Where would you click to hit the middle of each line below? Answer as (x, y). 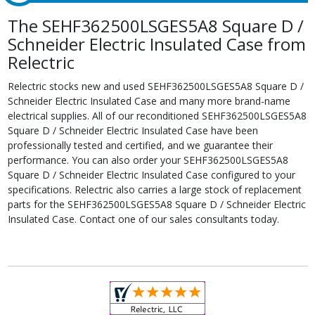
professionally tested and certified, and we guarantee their (140, 145)
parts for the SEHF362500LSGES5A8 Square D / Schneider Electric (156, 204)
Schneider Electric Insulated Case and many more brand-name (149, 101)
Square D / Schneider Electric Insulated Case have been (133, 130)
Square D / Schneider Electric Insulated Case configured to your (151, 174)
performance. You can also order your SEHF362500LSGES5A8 (148, 160)
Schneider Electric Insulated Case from (156, 44)
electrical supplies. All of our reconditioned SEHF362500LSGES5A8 (157, 115)
